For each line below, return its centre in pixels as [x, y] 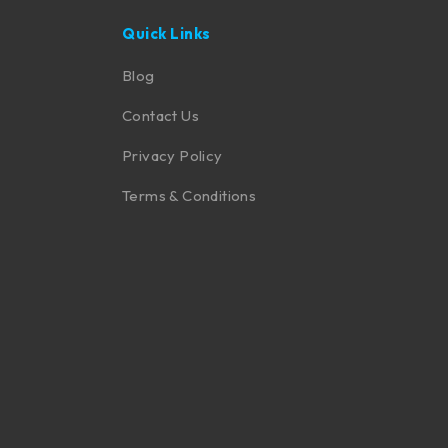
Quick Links [166, 33]
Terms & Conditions [189, 195]
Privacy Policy [172, 155]
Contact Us [160, 115]
